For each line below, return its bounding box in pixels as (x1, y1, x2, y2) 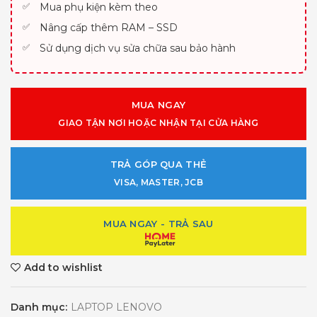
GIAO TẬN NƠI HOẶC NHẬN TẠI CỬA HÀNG (58, 117, 259, 129)
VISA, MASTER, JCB (113, 177, 204, 188)
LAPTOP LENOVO (71, 301, 162, 314)
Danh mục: (11, 301, 70, 314)
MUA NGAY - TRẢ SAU (103, 218, 214, 230)
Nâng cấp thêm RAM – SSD (40, 21, 178, 35)
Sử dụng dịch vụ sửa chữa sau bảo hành (40, 42, 236, 55)
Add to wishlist (24, 261, 103, 275)
